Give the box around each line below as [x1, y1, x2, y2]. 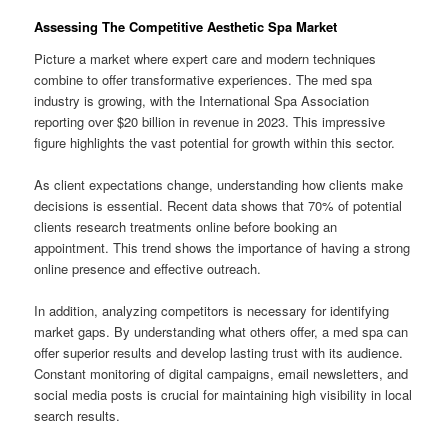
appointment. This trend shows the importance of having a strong [34, 238, 411, 258]
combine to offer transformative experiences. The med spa [34, 70, 373, 89]
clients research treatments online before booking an [34, 217, 338, 237]
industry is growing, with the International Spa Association [34, 91, 370, 110]
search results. [34, 406, 121, 426]
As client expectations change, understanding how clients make [34, 175, 404, 195]
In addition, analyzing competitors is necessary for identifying [34, 301, 390, 321]
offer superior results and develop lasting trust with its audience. [34, 343, 404, 363]
